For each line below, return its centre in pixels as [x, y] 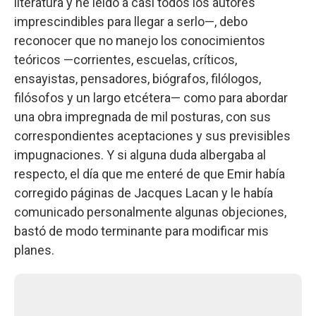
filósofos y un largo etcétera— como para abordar [151, 97]
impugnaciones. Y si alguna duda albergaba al [140, 154]
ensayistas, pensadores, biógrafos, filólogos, [138, 78]
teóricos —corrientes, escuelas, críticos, [126, 59]
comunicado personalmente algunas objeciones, [150, 212]
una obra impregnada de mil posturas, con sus [142, 116]
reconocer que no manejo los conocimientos [140, 40]
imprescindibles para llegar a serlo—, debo [131, 21]
